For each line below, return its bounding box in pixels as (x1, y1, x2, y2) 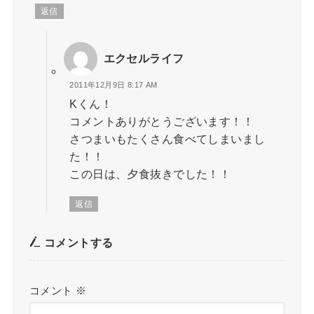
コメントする (41, 236, 114, 250)
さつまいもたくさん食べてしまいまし (69, 132, 266, 145)
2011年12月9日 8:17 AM (69, 81, 158, 90)
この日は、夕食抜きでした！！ (69, 167, 231, 180)
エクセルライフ (103, 52, 184, 65)
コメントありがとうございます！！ (69, 114, 254, 128)
